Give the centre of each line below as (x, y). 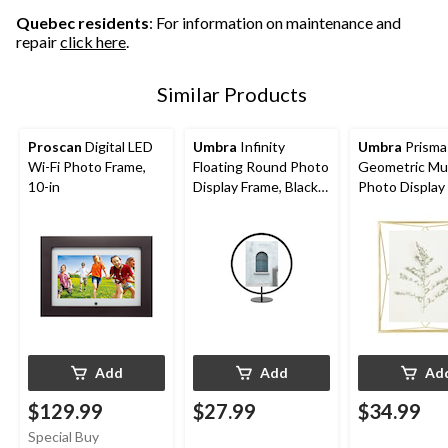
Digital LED (117, 147)
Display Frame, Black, (257, 187)
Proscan (55, 147)
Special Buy (63, 437)
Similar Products (232, 94)
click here (93, 42)
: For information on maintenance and (275, 23)
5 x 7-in (215, 207)
